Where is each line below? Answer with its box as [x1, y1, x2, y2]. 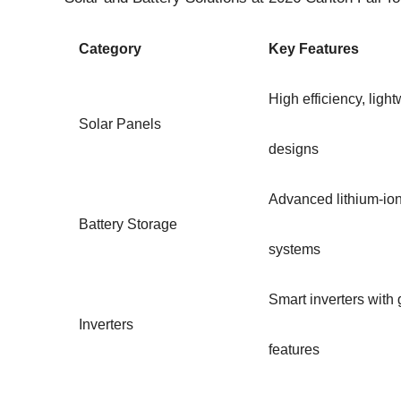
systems [269, 242, 320, 258]
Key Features [269, 41, 359, 57]
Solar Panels [79, 116, 161, 132]
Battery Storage [79, 217, 177, 233]
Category [79, 41, 141, 57]
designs [269, 141, 319, 158]
